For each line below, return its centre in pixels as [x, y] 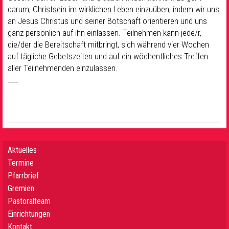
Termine [21, 163]
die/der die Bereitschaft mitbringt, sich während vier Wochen [108, 45]
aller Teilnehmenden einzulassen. [63, 68]
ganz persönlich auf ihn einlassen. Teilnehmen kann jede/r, [105, 33]
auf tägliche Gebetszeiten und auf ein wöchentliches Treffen [108, 56]
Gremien [21, 189]
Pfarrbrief [23, 176]
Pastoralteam [29, 201]
